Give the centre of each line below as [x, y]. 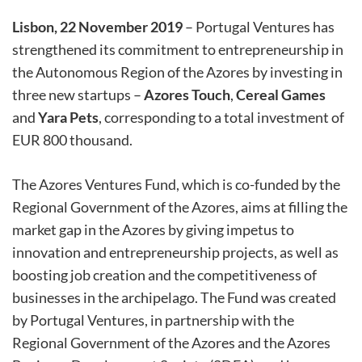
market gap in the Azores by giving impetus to [153, 230]
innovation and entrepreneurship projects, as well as [175, 253]
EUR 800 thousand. [72, 140]
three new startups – [78, 95]
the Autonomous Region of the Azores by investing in [177, 72]
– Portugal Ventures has [259, 27]
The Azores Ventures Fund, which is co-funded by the [176, 185]
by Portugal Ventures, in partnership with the [153, 320]
